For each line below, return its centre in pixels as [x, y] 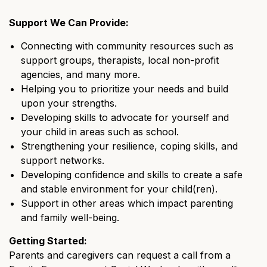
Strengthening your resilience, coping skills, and [129, 146]
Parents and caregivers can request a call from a [120, 255]
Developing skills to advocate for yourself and [125, 118]
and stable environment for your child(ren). [119, 189]
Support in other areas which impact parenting [127, 204]
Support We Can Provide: [69, 23]
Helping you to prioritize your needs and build [125, 89]
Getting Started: [48, 241]
